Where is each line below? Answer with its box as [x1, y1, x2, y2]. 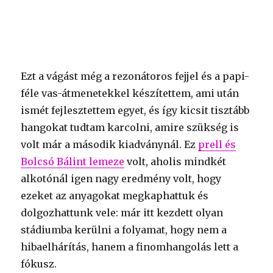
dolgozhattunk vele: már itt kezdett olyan [21, 206, 224, 219]
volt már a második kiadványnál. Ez [21, 138, 199, 151]
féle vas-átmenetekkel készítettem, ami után [21, 87, 239, 99]
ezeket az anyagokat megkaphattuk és [21, 189, 209, 202]
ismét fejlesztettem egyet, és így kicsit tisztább [21, 104, 250, 116]
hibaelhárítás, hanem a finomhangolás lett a [21, 240, 239, 253]
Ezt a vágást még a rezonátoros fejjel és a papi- [21, 69, 250, 82]
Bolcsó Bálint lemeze [21, 155, 125, 168]
